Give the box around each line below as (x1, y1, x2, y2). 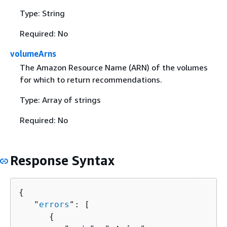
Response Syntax (10, 152, 115, 168)
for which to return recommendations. (19, 74, 162, 85)
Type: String (19, 8, 65, 18)
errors (39, 200, 69, 210)
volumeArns (10, 48, 56, 59)
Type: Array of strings (19, 94, 101, 105)
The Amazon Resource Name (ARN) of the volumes (19, 62, 208, 72)
